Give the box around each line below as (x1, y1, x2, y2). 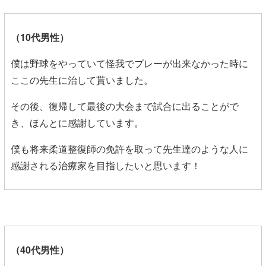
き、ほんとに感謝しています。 (11, 115, 144, 129)
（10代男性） (11, 30, 69, 44)
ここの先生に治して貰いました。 (11, 72, 153, 87)
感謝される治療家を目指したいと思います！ (11, 158, 201, 172)
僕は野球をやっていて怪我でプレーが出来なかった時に (11, 56, 248, 70)
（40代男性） (11, 242, 69, 256)
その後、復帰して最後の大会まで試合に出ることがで (11, 99, 239, 113)
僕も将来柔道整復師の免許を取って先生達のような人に (11, 141, 248, 156)
